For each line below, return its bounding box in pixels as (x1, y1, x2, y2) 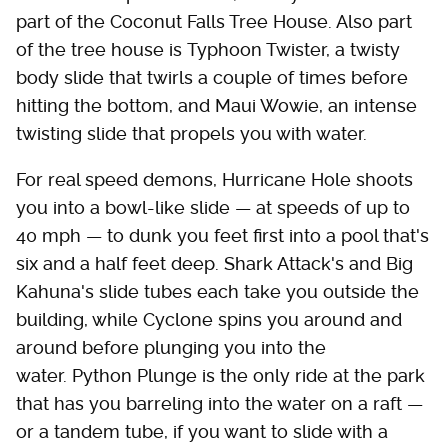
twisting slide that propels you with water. (16, 123, 367, 145)
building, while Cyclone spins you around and (16, 309, 402, 331)
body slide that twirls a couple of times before (16, 67, 408, 89)
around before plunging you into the (16, 337, 326, 359)
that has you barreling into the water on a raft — (16, 393, 423, 415)
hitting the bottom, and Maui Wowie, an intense (16, 95, 417, 117)
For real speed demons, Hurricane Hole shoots (16, 169, 413, 191)
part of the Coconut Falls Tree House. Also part (16, 11, 412, 33)
